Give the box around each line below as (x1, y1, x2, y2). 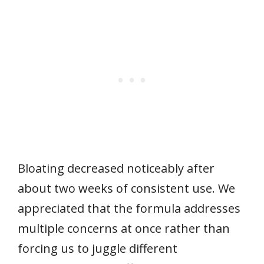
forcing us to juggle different (18, 240, 177, 256)
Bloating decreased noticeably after (18, 160, 214, 176)
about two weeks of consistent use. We (18, 180, 235, 196)
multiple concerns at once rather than (18, 220, 230, 236)
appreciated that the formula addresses (18, 200, 240, 216)
